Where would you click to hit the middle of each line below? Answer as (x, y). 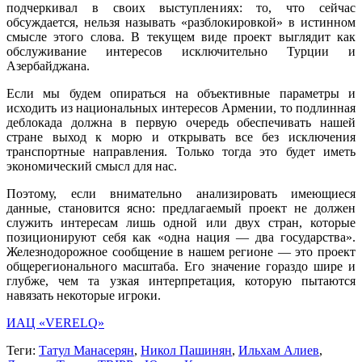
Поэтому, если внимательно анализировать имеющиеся (181, 194)
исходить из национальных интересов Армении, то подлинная (181, 108)
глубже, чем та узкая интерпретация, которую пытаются (181, 281)
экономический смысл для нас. (92, 166)
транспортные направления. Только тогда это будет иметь (181, 152)
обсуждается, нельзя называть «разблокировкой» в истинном (181, 23)
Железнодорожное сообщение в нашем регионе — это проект (181, 252)
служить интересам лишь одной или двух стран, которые (181, 223)
